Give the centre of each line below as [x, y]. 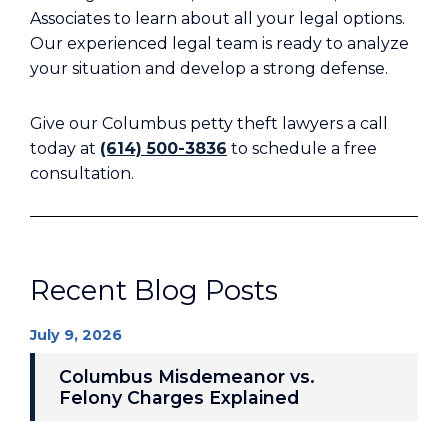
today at [65, 148]
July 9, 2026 [76, 335]
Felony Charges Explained [179, 397]
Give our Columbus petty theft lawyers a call [209, 123]
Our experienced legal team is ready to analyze [219, 43]
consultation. [82, 173]
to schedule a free [302, 148]
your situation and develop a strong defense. [209, 68]
